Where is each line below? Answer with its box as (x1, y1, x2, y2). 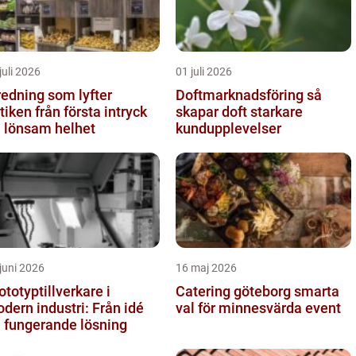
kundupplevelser (176, 119, 281, 137)
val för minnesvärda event (176, 299, 341, 316)
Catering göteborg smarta (176, 282, 294, 300)
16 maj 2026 (176, 261, 237, 274)
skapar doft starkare (176, 103, 303, 120)
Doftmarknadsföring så (176, 86, 307, 103)
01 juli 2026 (176, 64, 232, 78)
